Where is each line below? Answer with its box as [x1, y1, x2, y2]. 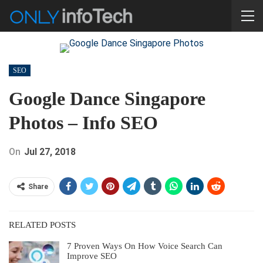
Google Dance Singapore [9, 88, 205, 109]
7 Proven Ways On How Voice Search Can [67, 241, 222, 251]
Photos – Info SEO [9, 112, 158, 133]
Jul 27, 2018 [24, 146, 76, 157]
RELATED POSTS [9, 220, 76, 230]
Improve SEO [67, 251, 117, 261]
